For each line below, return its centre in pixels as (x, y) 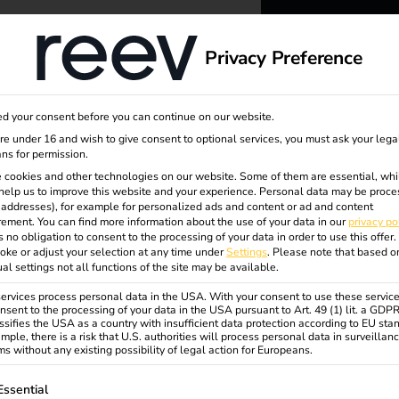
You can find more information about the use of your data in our (193, 222)
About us (67, 44)
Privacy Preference (284, 57)
